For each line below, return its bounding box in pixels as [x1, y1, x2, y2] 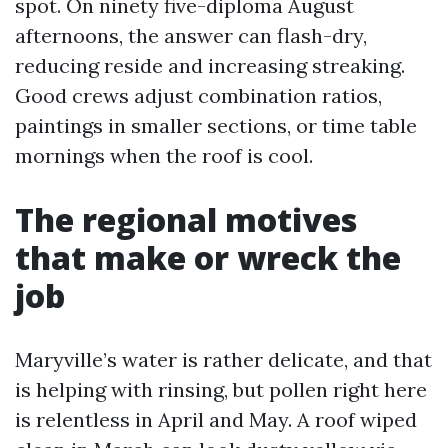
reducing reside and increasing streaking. [15, 53, 405, 78]
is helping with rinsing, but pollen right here [15, 377, 427, 402]
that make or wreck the [15, 236, 401, 279]
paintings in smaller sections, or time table [15, 113, 417, 138]
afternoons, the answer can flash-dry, [15, 23, 367, 48]
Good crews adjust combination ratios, [15, 83, 382, 108]
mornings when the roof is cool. [15, 143, 313, 168]
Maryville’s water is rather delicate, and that [15, 347, 432, 372]
